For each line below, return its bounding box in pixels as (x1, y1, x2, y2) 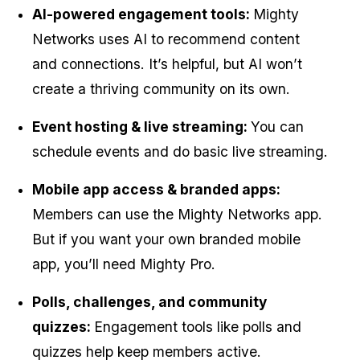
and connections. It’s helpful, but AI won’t (32, 55, 302, 73)
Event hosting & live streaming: (32, 118, 251, 136)
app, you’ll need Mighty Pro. (32, 256, 215, 273)
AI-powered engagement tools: (32, 6, 253, 23)
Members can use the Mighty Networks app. (32, 206, 322, 223)
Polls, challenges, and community (32, 293, 267, 311)
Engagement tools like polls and (94, 318, 301, 336)
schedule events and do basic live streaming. (32, 143, 328, 161)
